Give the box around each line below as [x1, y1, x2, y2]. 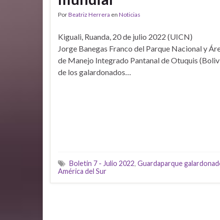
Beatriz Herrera [68, 11, 110, 19]
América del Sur [58, 166, 107, 175]
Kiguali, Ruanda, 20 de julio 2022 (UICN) [58, 32, 192, 42]
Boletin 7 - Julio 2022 [69, 159, 135, 167]
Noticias [119, 11, 140, 19]
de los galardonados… [58, 67, 131, 77]
